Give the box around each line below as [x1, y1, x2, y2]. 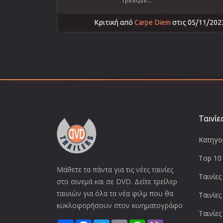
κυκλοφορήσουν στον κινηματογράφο [57, 200, 183, 210]
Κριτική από [94, 18, 134, 26]
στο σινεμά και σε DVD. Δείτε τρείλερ [57, 176, 177, 186]
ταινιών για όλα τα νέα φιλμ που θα [57, 188, 173, 198]
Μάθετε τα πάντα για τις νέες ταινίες [57, 164, 173, 174]
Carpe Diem [134, 18, 171, 26]
